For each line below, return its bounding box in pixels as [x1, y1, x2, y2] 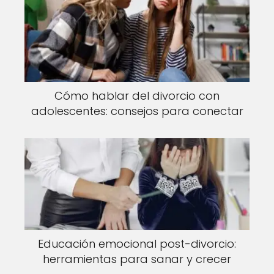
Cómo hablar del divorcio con [54, 87, 220, 103]
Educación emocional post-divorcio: [38, 235, 236, 251]
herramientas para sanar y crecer [43, 251, 231, 267]
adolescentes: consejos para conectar [31, 103, 243, 119]
